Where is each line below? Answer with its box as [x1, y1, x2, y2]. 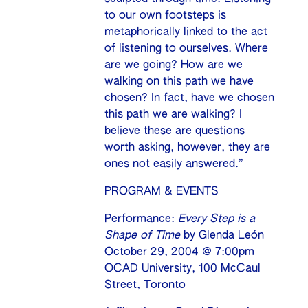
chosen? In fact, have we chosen [104, 93, 275, 104]
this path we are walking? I [104, 109, 243, 121]
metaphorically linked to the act [104, 27, 268, 38]
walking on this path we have [104, 76, 254, 88]
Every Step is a [178, 214, 256, 225]
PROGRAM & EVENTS [104, 186, 219, 198]
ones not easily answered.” [104, 159, 243, 170]
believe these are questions [104, 126, 245, 137]
